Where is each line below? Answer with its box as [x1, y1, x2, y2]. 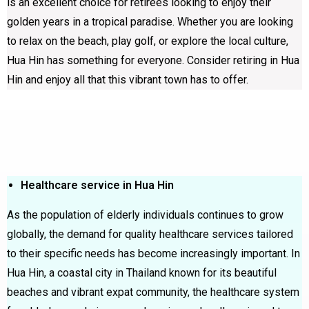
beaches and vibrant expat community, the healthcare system [7, 285, 299, 299]
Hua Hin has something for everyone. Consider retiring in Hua [7, 53, 299, 67]
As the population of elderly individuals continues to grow [7, 208, 283, 221]
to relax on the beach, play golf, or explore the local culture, [7, 34, 288, 48]
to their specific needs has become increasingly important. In [7, 246, 300, 260]
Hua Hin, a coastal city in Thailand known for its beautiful [7, 266, 277, 279]
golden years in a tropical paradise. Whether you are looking [7, 14, 293, 28]
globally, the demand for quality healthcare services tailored [7, 227, 293, 241]
